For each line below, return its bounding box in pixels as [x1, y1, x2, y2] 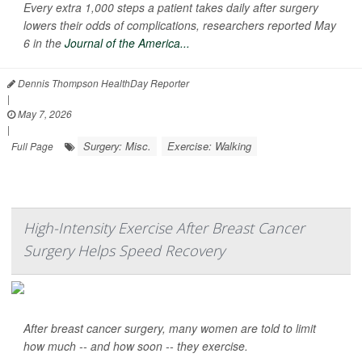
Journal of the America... [65, 35, 190, 52]
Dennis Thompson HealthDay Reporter [15, 76, 189, 90]
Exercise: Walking [167, 138, 251, 154]
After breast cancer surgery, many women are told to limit [23, 320, 316, 337]
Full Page [11, 139, 53, 154]
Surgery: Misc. [83, 138, 151, 154]
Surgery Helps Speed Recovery [23, 241, 225, 261]
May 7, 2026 [15, 107, 72, 121]
